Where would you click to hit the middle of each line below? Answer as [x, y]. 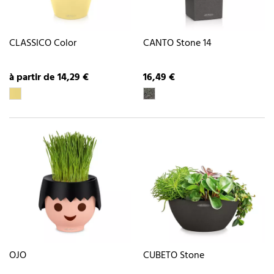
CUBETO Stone [174, 256]
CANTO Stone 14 [177, 43]
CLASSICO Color [43, 43]
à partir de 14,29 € [49, 78]
